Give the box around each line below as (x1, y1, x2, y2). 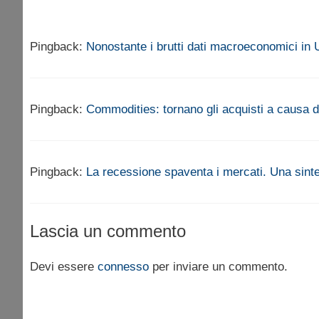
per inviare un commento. (149, 260, 288, 274)
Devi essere (30, 260, 98, 274)
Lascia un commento (30, 221, 186, 241)
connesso (98, 260, 149, 274)
